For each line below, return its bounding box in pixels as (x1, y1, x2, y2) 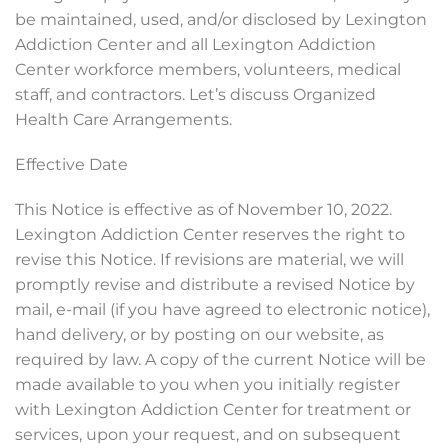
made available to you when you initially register (15, 375, 400, 394)
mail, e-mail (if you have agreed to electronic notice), (15, 300, 430, 319)
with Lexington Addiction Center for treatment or (15, 400, 411, 419)
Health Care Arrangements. (15, 110, 232, 129)
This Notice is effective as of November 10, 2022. (15, 200, 392, 219)
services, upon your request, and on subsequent (15, 425, 401, 444)
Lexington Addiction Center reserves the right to (15, 225, 405, 244)
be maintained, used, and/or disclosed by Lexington (15, 10, 427, 29)
